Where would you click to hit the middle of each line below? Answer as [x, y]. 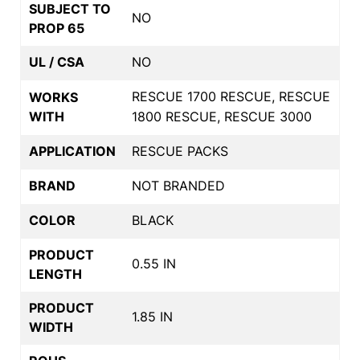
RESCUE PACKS [180, 151]
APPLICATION [72, 151]
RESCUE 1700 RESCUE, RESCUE [231, 96]
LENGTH [55, 274]
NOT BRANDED [178, 185]
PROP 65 [57, 28]
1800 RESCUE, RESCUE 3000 [222, 116]
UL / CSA [57, 61]
